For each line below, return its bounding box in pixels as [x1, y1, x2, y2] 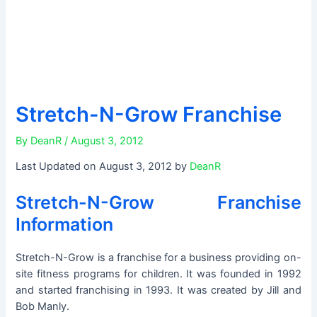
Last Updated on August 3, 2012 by [16, 160, 190, 173]
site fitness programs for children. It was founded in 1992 [16, 267, 301, 280]
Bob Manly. [16, 299, 70, 313]
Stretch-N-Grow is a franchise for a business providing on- [16, 250, 301, 264]
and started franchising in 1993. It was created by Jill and [16, 283, 301, 296]
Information [16, 213, 114, 235]
